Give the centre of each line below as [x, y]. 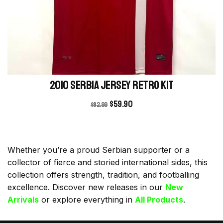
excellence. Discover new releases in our [86, 187]
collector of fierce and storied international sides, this [108, 162]
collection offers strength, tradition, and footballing [103, 175]
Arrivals [23, 200]
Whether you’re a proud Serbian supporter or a [99, 150]
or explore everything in [87, 200]
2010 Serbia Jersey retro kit [111, 85]
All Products [159, 200]
